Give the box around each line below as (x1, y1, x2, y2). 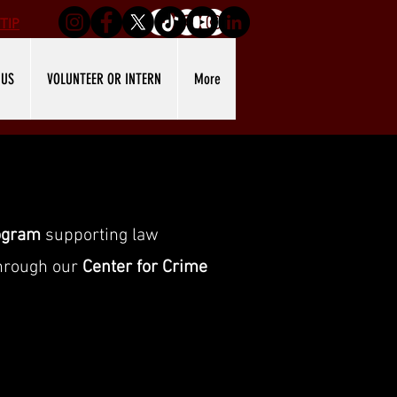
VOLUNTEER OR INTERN (47, 70, 161, 88)
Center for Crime (82, 257, 207, 278)
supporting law (41, 225, 159, 246)
